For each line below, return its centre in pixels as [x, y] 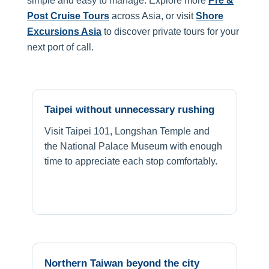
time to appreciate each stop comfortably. [131, 161]
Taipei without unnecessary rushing [129, 109]
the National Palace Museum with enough [133, 146]
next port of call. [60, 47]
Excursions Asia [64, 31]
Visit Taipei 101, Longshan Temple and [127, 131]
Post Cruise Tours [68, 16]
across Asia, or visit [153, 16]
